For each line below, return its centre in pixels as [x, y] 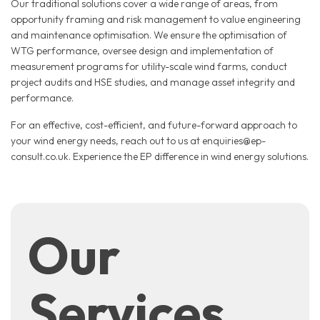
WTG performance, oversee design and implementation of [142, 51]
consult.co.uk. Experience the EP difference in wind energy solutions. [160, 157]
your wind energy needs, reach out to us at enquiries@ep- [138, 141]
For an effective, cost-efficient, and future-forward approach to [154, 125]
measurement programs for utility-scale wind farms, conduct [149, 67]
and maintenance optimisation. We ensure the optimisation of [149, 35]
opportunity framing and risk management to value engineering [156, 20]
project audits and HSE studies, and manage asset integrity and [153, 82]
